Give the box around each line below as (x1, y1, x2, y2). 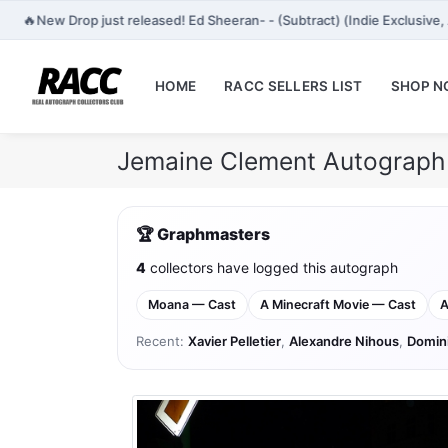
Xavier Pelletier (188, 333, 281, 350)
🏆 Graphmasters (136, 224, 270, 245)
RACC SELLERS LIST (224, 78, 363, 95)
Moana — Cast (148, 297, 236, 313)
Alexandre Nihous (289, 333, 399, 350)
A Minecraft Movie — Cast (260, 297, 416, 313)
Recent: (136, 333, 188, 350)
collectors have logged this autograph (146, 259, 398, 277)
